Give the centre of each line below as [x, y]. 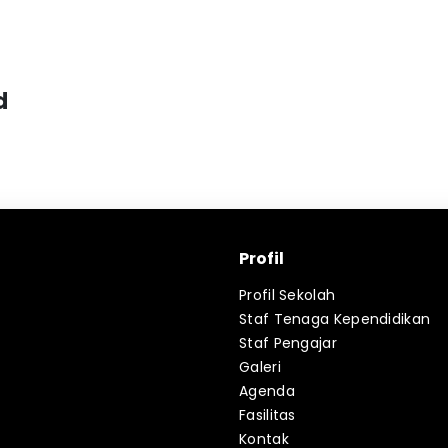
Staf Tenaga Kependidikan [335, 319]
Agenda [267, 391]
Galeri [260, 367]
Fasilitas [267, 415]
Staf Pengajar [288, 343]
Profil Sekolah [287, 295]
